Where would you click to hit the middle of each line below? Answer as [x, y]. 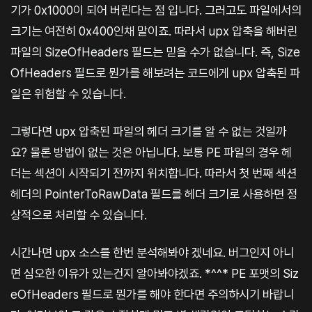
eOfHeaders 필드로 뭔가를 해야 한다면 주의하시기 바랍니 [152, 294]
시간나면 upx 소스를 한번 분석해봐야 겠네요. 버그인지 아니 [152, 252]
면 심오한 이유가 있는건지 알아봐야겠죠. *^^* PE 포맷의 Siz [155, 273]
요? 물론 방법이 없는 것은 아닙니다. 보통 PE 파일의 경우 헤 [151, 152]
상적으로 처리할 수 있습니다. [79, 214]
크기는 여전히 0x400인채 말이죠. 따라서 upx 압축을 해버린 [154, 31]
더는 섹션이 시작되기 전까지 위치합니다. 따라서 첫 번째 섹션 [154, 173]
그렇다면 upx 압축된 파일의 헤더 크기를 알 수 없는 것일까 [148, 131]
